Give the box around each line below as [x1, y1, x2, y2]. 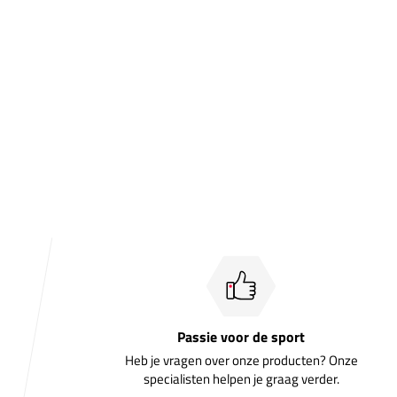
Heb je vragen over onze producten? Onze [124, 349, 358, 370]
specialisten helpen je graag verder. [143, 368, 339, 389]
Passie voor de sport [177, 325, 305, 347]
